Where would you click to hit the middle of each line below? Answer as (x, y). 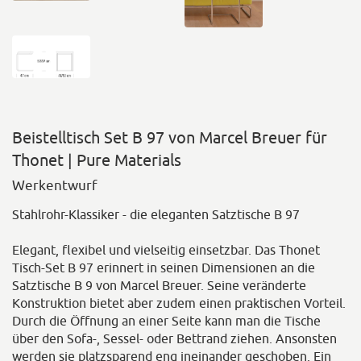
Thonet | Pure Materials (97, 160)
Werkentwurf (55, 186)
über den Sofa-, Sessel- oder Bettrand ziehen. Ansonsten (174, 339)
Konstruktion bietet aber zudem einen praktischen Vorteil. (179, 303)
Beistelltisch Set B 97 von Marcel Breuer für (170, 138)
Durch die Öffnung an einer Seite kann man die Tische (166, 321)
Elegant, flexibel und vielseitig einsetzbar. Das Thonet (166, 250)
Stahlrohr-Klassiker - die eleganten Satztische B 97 (156, 215)
